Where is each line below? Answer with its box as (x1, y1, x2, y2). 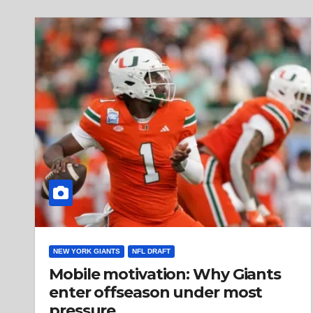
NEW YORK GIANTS (53, 247, 120, 255)
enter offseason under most (49, 283, 263, 302)
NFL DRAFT (132, 247, 170, 255)
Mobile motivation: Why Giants (49, 265, 282, 284)
